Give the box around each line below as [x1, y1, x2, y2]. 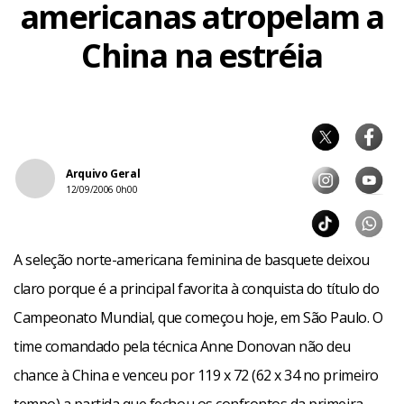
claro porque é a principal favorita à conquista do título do [14, 279, 380, 298]
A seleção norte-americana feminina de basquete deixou [14, 250, 370, 270]
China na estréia [81, 33, 323, 78]
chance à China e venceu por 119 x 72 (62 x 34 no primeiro [14, 365, 379, 385]
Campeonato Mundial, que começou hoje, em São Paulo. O [14, 308, 383, 327]
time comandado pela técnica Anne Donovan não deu [14, 336, 351, 356]
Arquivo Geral [66, 166, 141, 181]
